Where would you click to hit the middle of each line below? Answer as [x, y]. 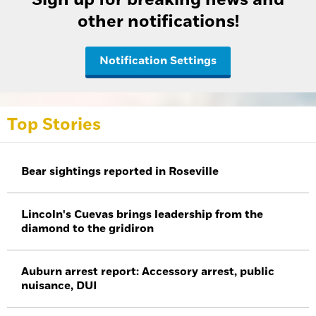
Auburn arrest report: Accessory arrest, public [148, 272]
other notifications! [158, 22]
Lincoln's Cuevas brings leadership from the [142, 215]
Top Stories [54, 125]
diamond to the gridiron [87, 229]
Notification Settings [158, 61]
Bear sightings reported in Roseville [120, 172]
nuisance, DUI [59, 286]
